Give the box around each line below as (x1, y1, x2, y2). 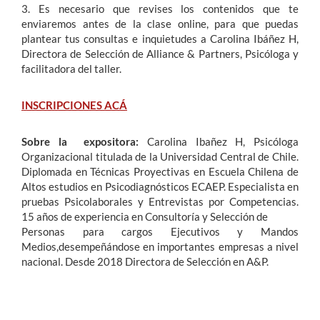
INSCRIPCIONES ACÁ (21, 99, 127, 111)
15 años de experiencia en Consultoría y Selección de (21, 210, 268, 223)
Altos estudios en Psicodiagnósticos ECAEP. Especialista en (21, 180, 299, 193)
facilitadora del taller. (21, 62, 124, 75)
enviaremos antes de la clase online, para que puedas (21, 17, 299, 30)
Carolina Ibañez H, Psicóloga (146, 135, 299, 148)
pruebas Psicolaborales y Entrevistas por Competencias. (21, 195, 299, 208)
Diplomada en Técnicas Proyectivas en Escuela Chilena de (21, 165, 299, 178)
